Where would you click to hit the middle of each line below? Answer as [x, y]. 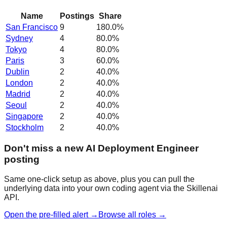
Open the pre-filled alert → [51, 214]
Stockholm [25, 127]
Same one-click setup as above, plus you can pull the [99, 179]
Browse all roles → [132, 214]
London [19, 83]
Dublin [17, 71]
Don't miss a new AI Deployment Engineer [101, 148]
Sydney [19, 38]
